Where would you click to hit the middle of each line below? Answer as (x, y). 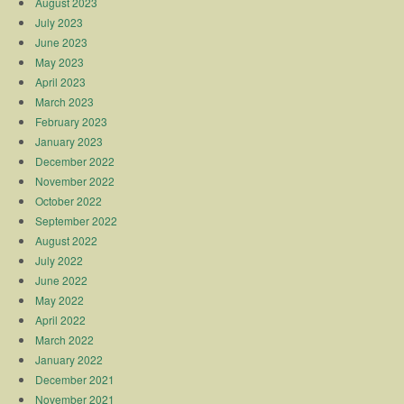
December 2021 (75, 379)
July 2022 (60, 260)
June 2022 (62, 280)
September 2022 (77, 220)
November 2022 (75, 180)
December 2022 (75, 161)
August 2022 (67, 240)
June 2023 (62, 41)
